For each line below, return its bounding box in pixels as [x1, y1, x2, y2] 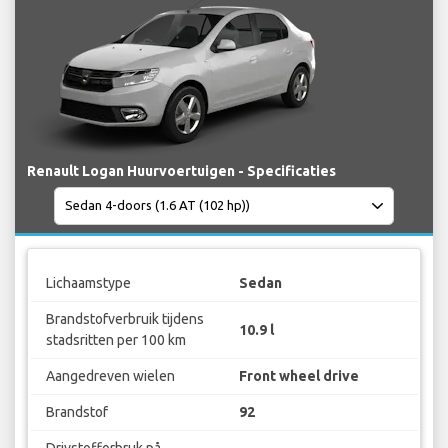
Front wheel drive [239, 368, 359, 385]
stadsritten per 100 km [45, 332, 186, 349]
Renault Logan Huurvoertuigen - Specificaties [27, 162, 336, 179]
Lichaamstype [45, 275, 131, 292]
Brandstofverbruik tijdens [45, 311, 204, 328]
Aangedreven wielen [45, 368, 175, 385]
